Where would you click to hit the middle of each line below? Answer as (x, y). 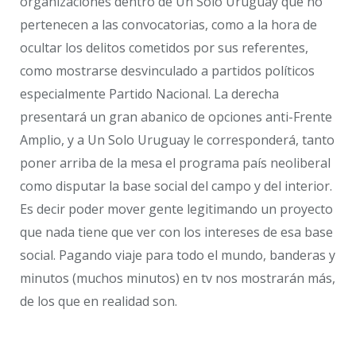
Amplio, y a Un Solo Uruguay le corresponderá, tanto (177, 140)
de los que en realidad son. (99, 302)
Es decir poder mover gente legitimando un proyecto (176, 209)
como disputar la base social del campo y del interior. (176, 186)
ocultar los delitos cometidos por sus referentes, (164, 48)
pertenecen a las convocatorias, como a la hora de (168, 25)
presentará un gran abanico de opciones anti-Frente (176, 117)
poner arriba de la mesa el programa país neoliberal (175, 163)
